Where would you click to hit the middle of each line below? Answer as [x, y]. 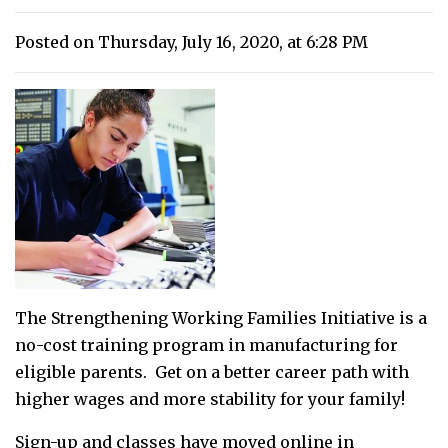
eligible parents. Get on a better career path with [212, 371]
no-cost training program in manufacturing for [206, 344]
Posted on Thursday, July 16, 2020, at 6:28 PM [191, 41]
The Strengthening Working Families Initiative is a [221, 317]
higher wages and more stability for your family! [210, 398]
